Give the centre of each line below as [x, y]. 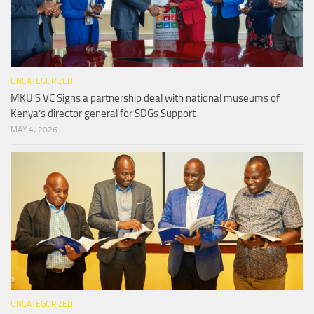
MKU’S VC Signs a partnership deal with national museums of [145, 98]
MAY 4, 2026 [34, 129]
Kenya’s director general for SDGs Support [103, 113]
